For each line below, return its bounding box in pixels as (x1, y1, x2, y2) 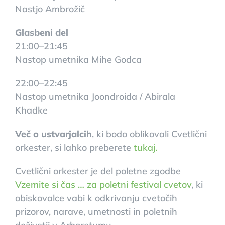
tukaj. (133, 141, 157, 153)
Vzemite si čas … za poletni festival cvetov (15, 178, 191, 190)
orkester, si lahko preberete (15, 141, 134, 153)
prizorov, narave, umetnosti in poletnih (15, 205, 177, 217)
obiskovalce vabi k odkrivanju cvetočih (15, 192, 177, 204)
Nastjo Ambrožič (15, 3, 85, 15)
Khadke (15, 104, 48, 116)
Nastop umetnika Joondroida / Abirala (15, 90, 175, 102)
